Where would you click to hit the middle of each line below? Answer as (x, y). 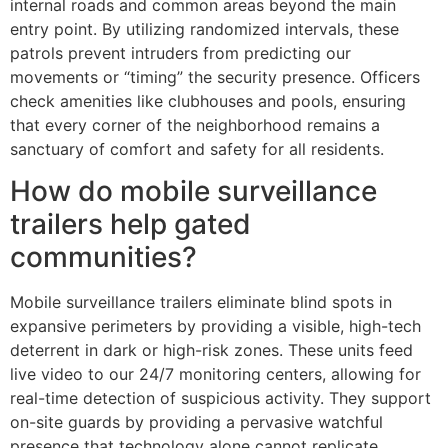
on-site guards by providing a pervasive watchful (196, 422)
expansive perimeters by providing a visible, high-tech (215, 326)
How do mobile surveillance (193, 191)
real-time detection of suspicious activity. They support (220, 398)
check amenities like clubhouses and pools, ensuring (208, 100)
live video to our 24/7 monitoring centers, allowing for (215, 374)
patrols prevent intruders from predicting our (180, 52)
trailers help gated (130, 224)
